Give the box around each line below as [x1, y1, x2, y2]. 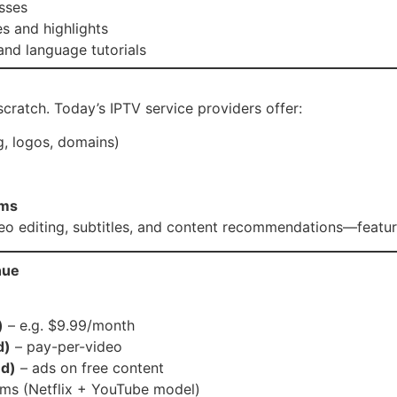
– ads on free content [16, 359, 164, 378]
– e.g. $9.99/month [4, 316, 135, 335]
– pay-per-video [11, 338, 122, 356]
